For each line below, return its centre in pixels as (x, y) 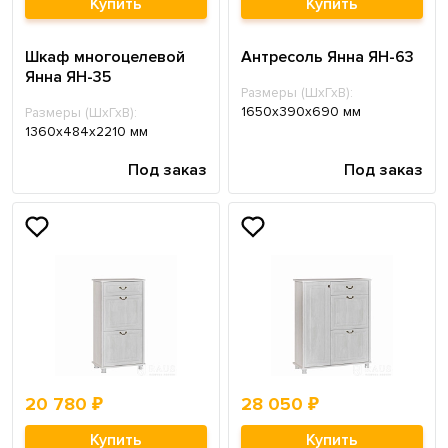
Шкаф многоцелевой (105, 56)
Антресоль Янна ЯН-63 (327, 56)
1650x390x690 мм (301, 111)
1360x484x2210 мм (86, 131)
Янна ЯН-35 (68, 76)
